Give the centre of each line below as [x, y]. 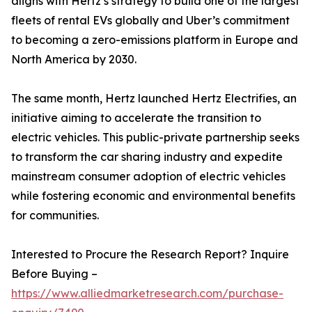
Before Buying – [54, 274]
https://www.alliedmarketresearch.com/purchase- [147, 293]
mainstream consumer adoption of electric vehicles [148, 176]
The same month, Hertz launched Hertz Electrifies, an [154, 98]
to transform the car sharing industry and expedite [147, 157]
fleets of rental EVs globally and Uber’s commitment [150, 20]
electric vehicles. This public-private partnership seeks [155, 137]
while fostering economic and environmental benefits [153, 196]
